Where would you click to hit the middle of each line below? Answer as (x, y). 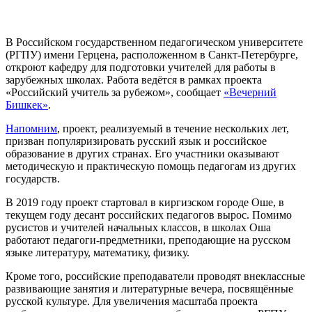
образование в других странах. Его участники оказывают (142, 154)
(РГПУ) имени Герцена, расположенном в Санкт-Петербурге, (152, 55)
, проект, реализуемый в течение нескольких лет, (173, 129)
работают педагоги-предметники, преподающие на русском (148, 240)
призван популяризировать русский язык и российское (136, 141)
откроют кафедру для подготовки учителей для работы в (141, 68)
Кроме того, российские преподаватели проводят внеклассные (155, 276)
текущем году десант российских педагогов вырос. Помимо (149, 215)
